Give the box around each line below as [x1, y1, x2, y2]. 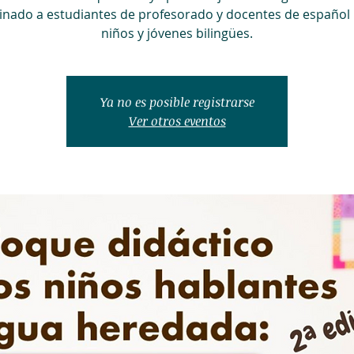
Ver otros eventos [128, 112, 226, 130]
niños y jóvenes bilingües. [101, 24, 253, 43]
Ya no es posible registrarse [100, 93, 254, 111]
